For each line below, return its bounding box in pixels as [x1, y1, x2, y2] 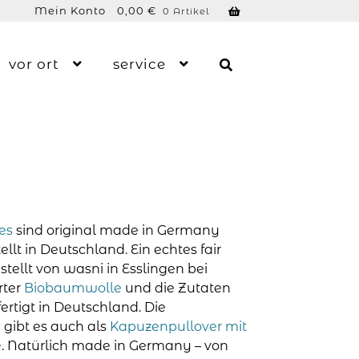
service [112, 56, 166, 72]
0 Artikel [163, 6, 211, 17]
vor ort [8, 56, 59, 72]
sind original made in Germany [12, 222, 220, 238]
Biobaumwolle [23, 280, 122, 296]
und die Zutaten [121, 280, 231, 296]
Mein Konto [34, 4, 106, 17]
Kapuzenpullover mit [109, 318, 247, 334]
